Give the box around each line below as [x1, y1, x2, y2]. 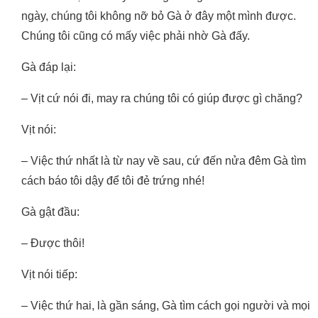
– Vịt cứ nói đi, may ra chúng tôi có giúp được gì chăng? [21, 92, 302, 105]
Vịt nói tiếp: [21, 268, 77, 281]
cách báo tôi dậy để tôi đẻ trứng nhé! [21, 175, 204, 187]
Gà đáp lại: [21, 61, 76, 74]
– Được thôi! [21, 237, 84, 250]
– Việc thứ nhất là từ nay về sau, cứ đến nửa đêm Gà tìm [21, 155, 306, 168]
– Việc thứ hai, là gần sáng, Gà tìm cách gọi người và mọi [21, 300, 310, 312]
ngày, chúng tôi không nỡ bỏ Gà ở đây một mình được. [21, 10, 296, 23]
